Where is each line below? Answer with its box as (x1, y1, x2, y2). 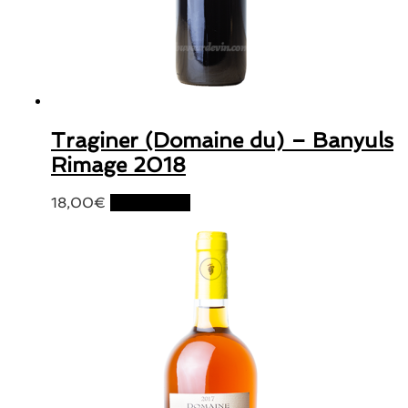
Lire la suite (110, 194, 190, 212)
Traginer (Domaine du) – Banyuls (51, 127, 393, 152)
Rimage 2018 (51, 151, 186, 177)
